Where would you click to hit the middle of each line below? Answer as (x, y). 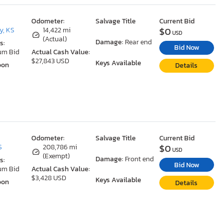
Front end (139, 159)
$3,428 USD (49, 178)
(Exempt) (56, 156)
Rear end (138, 42)
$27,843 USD (51, 61)
